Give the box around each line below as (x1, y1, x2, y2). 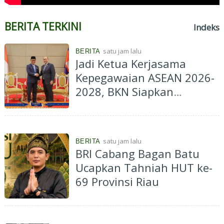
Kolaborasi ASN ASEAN (75, 112, 191, 127)
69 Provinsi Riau (75, 174, 159, 189)
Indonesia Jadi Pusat (75, 98, 181, 113)
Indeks (193, 21, 220, 33)
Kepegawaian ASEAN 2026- (75, 70, 214, 85)
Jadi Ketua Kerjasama (75, 56, 186, 71)
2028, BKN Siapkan (75, 84, 107, 99)
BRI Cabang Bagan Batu (75, 146, 199, 161)
